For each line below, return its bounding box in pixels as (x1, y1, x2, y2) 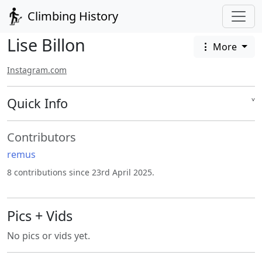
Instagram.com (7, 64, 67, 76)
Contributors (7, 129, 76, 146)
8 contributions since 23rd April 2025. (7, 167, 154, 178)
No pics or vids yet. (7, 229, 90, 243)
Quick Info (7, 95, 68, 112)
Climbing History (25, 8, 118, 24)
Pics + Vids (7, 206, 73, 226)
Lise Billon (7, 33, 85, 56)
